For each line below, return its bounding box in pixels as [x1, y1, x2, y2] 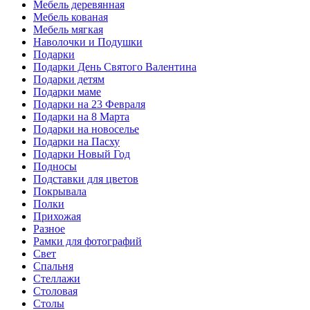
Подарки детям [33, 73, 104, 86]
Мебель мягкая [33, 24, 103, 36]
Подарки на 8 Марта [33, 111, 129, 123]
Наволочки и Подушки [33, 36, 143, 48]
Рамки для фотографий [33, 235, 142, 248]
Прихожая [33, 210, 81, 223]
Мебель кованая [33, 11, 108, 24]
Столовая [33, 285, 77, 298]
